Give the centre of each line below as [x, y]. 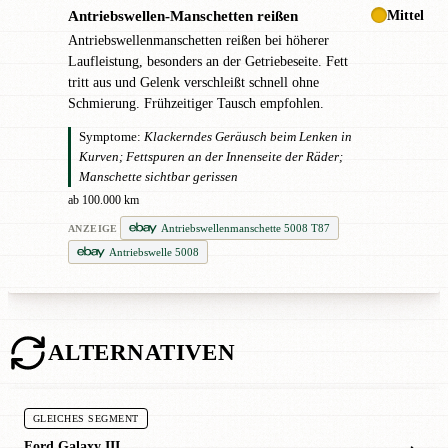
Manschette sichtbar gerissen [158, 177]
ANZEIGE [93, 228]
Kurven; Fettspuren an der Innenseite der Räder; [211, 157]
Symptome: [110, 137]
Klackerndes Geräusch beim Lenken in [248, 137]
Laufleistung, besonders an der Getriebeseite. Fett [208, 61]
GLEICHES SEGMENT [86, 418]
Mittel [405, 14]
